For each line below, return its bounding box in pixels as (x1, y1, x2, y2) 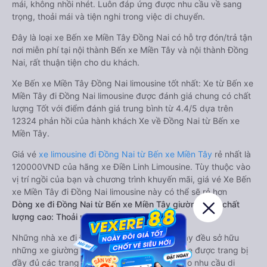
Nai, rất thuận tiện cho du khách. (12, 57, 139, 67)
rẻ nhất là (212, 149, 251, 159)
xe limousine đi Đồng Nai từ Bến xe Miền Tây (39, 149, 212, 159)
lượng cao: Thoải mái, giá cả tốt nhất (12, 212, 155, 222)
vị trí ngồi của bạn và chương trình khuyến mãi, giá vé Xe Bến (12, 174, 251, 184)
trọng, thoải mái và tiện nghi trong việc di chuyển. (12, 11, 205, 21)
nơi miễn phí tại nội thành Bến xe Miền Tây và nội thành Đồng (12, 45, 249, 55)
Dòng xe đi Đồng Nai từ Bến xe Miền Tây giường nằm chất (12, 199, 240, 209)
